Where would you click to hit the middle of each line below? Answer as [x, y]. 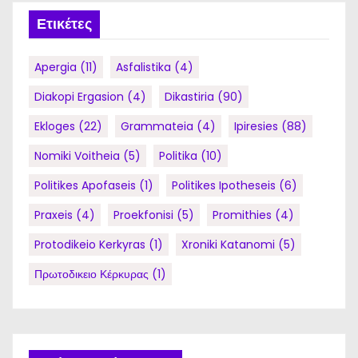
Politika [178, 156]
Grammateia [157, 126]
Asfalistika [143, 67]
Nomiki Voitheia [77, 156]
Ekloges [55, 126]
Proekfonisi [143, 215]
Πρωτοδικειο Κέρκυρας [91, 274]
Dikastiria [189, 97]
